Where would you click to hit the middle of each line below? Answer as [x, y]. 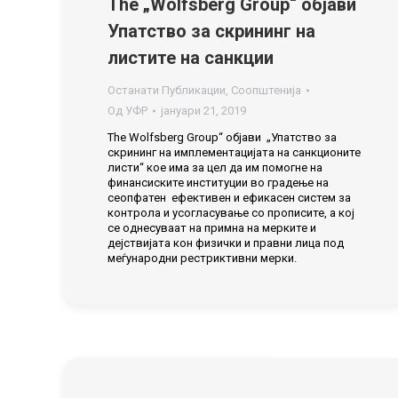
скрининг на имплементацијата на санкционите [234, 152]
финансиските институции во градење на [218, 183]
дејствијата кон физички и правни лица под [226, 243]
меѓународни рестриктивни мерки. [202, 258]
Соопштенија [266, 90]
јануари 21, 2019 [203, 111]
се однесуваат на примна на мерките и [212, 228]
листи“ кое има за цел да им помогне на [215, 167]
